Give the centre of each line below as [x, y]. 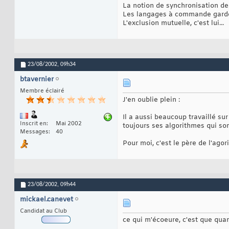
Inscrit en [33, 124]
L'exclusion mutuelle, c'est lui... [173, 24]
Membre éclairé [42, 91]
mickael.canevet [47, 200]
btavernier [37, 80]
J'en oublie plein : [151, 100]
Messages [34, 132]
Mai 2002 [69, 124]
